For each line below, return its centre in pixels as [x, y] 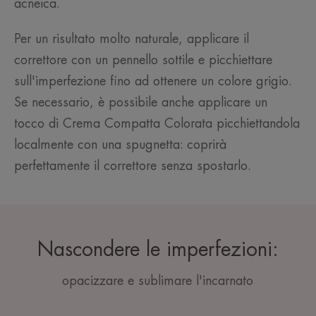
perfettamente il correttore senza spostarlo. [133, 166]
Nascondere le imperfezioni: [158, 250]
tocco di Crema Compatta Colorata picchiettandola [157, 124]
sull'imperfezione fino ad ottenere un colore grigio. [153, 81]
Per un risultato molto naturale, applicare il [132, 39]
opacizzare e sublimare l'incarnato [158, 281]
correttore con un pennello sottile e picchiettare [143, 60]
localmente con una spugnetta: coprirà [120, 145]
